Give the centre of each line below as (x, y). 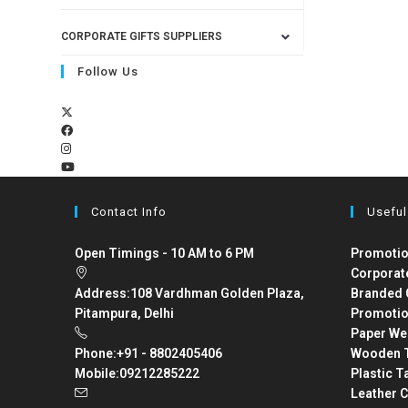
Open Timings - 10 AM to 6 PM (165, 253)
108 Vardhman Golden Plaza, (218, 293)
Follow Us (108, 71)
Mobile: (97, 373)
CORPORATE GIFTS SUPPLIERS (142, 36)
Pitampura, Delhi (125, 313)
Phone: (96, 353)
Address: (103, 293)
